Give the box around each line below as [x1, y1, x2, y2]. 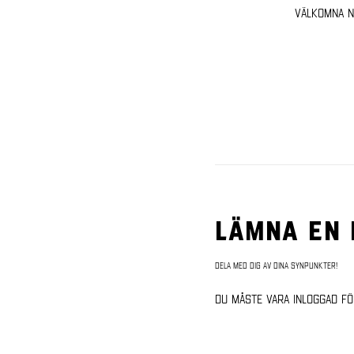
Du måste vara [215, 292, 293, 305]
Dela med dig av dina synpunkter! [215, 260, 337, 269]
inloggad [293, 292, 337, 305]
